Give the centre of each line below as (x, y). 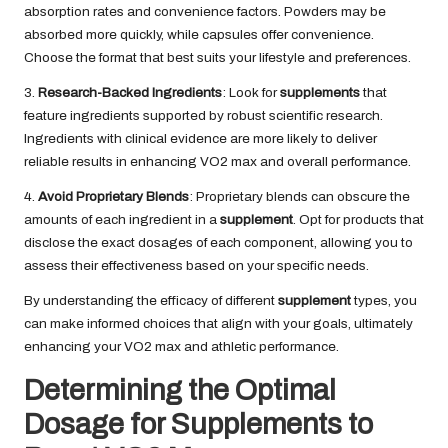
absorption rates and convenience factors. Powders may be (205, 12)
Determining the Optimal (180, 391)
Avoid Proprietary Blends (113, 197)
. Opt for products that (358, 220)
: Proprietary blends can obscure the (299, 197)
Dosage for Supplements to (198, 425)
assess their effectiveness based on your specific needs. (196, 266)
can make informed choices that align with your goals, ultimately (218, 324)
